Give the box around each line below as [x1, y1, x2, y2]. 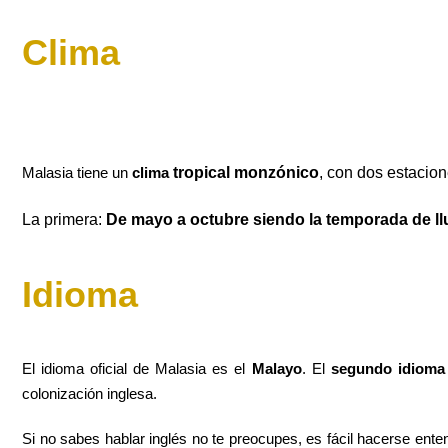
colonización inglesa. [22, 385, 157, 403]
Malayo [251, 360, 302, 378]
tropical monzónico [169, 164, 319, 182]
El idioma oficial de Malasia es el [22, 360, 252, 378]
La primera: [22, 211, 102, 229]
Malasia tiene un [22, 164, 128, 182]
